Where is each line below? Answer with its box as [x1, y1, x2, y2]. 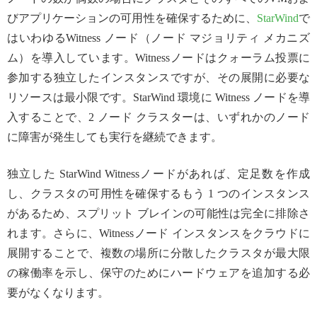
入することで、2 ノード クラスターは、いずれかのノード [7, 111, 310, 124]
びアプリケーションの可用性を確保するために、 [7, 12, 257, 25]
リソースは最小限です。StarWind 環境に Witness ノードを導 [7, 91, 310, 104]
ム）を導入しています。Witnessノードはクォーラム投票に [7, 52, 310, 64]
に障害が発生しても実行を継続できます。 [7, 131, 222, 144]
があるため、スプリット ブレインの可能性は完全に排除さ [7, 207, 310, 220]
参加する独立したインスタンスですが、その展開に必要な [7, 71, 310, 84]
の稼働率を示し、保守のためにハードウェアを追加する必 [7, 267, 310, 279]
